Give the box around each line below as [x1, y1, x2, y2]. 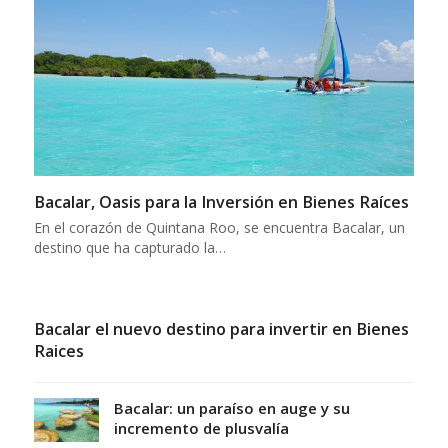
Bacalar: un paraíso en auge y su [113, 398, 350, 419]
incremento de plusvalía [113, 418, 289, 439]
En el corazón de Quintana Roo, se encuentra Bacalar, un [33, 218, 405, 238]
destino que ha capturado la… [33, 238, 226, 258]
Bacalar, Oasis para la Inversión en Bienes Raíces [33, 191, 409, 214]
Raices [33, 340, 84, 363]
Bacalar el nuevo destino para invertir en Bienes [33, 318, 409, 341]
